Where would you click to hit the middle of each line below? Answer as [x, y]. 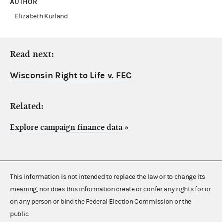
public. [20, 214]
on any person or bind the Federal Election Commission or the [101, 201]
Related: [27, 106]
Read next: [32, 54]
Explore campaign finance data [66, 127]
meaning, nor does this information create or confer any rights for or [111, 189]
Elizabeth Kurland [41, 16]
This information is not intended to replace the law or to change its [108, 177]
